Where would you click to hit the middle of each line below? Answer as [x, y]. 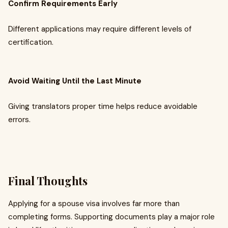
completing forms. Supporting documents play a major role [111, 217]
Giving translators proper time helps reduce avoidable [103, 106]
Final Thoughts [48, 181]
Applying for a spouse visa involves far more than [94, 204]
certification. [31, 42]
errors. [19, 120]
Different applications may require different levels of [100, 29]
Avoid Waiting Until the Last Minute [75, 81]
